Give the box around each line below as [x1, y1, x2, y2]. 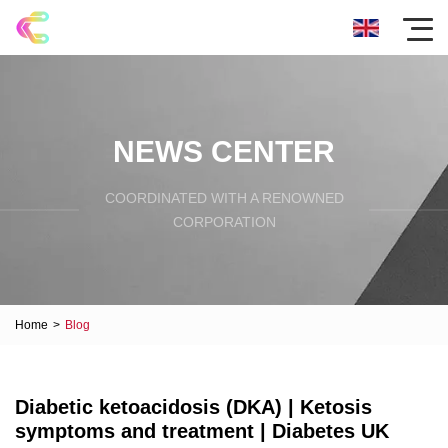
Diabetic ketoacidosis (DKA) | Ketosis [15, 396, 372, 418]
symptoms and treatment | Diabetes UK [15, 420, 389, 442]
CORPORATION [172, 213, 276, 230]
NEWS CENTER [113, 134, 335, 168]
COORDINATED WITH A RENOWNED [104, 189, 344, 206]
